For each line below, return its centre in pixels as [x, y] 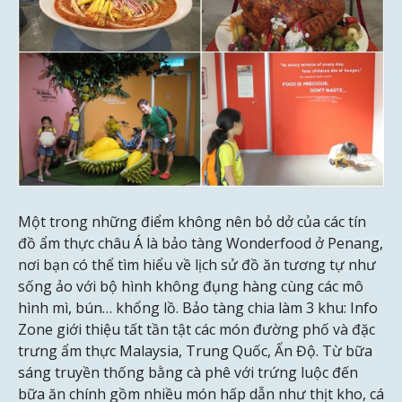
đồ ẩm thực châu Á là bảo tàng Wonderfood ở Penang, [201, 244]
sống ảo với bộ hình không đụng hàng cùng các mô [191, 287]
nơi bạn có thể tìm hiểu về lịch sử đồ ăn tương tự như [197, 265]
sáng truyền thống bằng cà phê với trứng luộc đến [188, 373]
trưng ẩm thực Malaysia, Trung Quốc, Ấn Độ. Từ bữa [195, 351]
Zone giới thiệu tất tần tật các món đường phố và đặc [197, 330]
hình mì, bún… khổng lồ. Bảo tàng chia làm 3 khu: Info [198, 308]
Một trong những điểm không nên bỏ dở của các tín [192, 222]
